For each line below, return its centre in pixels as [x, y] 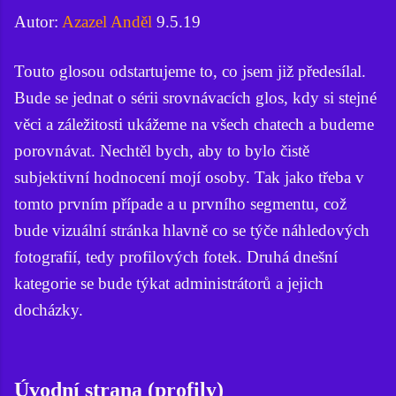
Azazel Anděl [107, 22]
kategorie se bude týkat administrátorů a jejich [169, 283]
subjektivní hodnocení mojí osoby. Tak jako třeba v [189, 177]
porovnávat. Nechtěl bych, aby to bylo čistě [162, 150]
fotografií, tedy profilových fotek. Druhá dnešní [176, 256]
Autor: [38, 22]
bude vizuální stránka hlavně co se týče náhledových [192, 230]
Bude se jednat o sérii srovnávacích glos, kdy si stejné [195, 97]
